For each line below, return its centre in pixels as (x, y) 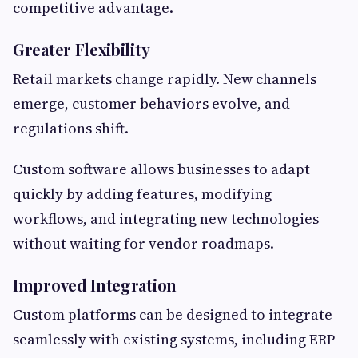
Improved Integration (95, 285)
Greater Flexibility (82, 50)
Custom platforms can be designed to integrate (173, 315)
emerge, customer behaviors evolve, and (151, 104)
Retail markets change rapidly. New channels (165, 79)
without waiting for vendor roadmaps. (143, 244)
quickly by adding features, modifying (142, 194)
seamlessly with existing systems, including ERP (174, 340)
